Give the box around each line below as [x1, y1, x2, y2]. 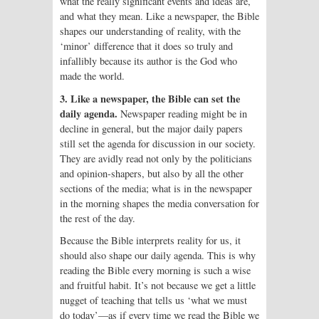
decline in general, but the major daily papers [60, 121, 243, 135]
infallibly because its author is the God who [60, 53, 237, 68]
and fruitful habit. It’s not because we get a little [60, 278, 256, 293]
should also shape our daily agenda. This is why [60, 249, 256, 263]
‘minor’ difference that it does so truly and [60, 38, 233, 53]
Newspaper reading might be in [117, 106, 247, 120]
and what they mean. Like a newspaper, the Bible [60, 9, 259, 23]
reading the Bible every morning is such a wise [60, 263, 251, 278]
